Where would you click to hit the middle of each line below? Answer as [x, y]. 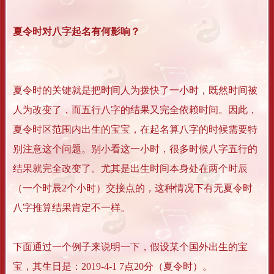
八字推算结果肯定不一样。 [72, 208]
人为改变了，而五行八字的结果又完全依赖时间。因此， [135, 110]
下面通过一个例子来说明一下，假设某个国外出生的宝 [130, 247]
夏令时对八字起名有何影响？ [76, 32]
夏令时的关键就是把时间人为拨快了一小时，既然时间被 [135, 91]
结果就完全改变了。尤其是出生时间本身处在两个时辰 [130, 169]
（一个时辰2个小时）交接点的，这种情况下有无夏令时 [133, 188]
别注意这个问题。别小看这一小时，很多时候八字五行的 [135, 149]
